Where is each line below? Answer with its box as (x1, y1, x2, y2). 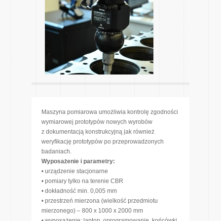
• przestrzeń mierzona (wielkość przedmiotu (41, 197, 158, 204)
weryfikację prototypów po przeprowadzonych (41, 138, 164, 145)
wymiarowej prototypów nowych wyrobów (41, 118, 152, 125)
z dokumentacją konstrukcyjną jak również (41, 128, 154, 135)
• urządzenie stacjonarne (41, 168, 108, 175)
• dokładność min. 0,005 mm (41, 187, 117, 194)
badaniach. (41, 148, 72, 155)
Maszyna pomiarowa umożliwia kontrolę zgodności (41, 109, 178, 115)
